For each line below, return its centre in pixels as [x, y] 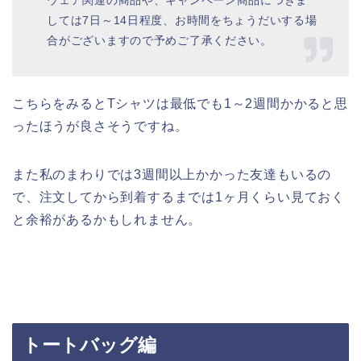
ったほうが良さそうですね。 [100, 126]
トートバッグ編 [89, 345]
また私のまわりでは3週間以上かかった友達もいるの [172, 174]
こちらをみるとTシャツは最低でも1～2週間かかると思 [180, 103]
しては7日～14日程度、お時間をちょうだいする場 [182, 20]
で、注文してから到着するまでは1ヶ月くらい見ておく [178, 197]
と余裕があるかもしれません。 [107, 219]
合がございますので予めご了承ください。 [160, 40]
